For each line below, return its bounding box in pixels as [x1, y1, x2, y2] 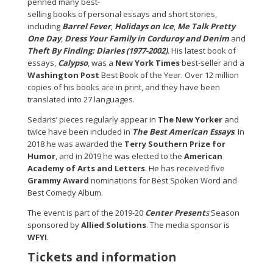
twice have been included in [27, 126, 132, 137]
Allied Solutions [81, 219, 146, 230]
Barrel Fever [62, 20, 111, 32]
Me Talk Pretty [177, 20, 235, 32]
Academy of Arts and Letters [27, 162, 145, 174]
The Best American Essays [132, 126, 234, 137]
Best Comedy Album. [27, 186, 103, 198]
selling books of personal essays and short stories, [27, 8, 217, 19]
